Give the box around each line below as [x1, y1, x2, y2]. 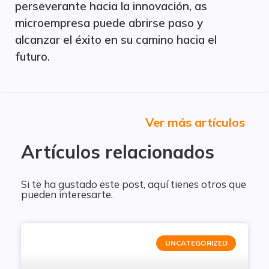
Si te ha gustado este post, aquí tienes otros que [21, 178, 246, 190]
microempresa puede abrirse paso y [15, 16, 203, 30]
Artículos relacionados [21, 141, 214, 163]
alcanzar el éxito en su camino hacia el [15, 32, 217, 47]
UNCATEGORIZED [165, 238, 228, 248]
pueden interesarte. [21, 188, 113, 201]
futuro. [15, 49, 50, 64]
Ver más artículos [145, 115, 245, 130]
